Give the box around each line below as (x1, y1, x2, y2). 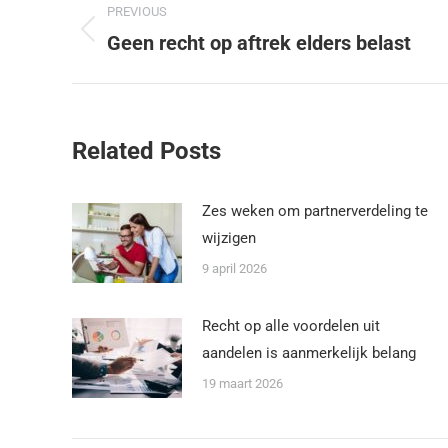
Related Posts (72, 137, 221, 165)
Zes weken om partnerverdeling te (202, 202, 428, 220)
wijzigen (202, 229, 256, 247)
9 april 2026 (202, 261, 267, 276)
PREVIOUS (107, 4, 167, 19)
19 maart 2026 (202, 376, 283, 391)
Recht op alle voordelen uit (202, 317, 380, 335)
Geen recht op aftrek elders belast (107, 31, 411, 55)
